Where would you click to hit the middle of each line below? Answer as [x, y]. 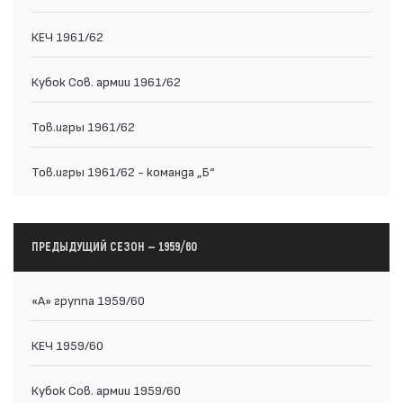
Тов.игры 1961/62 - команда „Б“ [123, 170]
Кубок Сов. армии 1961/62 [106, 81]
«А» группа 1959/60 [88, 299]
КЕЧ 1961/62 [67, 36]
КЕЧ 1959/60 [67, 344]
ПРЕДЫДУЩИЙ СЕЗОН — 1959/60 [114, 246]
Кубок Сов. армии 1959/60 [106, 389]
